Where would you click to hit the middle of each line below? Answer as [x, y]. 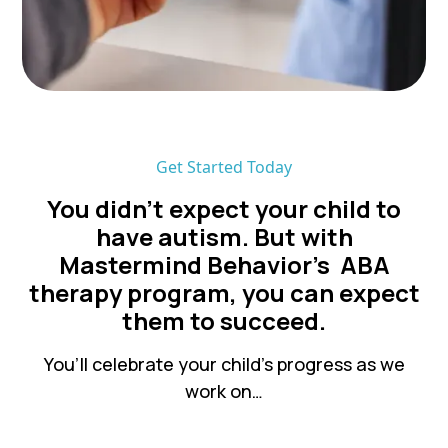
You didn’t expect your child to [224, 209]
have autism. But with [224, 237]
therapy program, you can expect [224, 293]
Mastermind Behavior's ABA [224, 265]
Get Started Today [224, 167]
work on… [224, 391]
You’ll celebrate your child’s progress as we [224, 364]
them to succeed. [224, 321]
